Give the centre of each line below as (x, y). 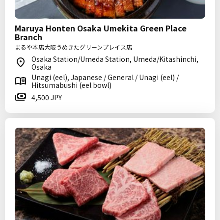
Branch (28, 37)
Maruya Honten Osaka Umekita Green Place (101, 28)
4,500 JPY (47, 97)
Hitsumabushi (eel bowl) (71, 85)
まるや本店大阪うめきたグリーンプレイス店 (73, 47)
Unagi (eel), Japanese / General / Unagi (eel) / (105, 77)
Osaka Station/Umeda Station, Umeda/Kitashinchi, (115, 59)
